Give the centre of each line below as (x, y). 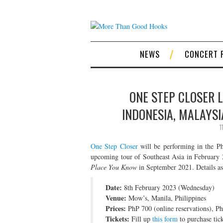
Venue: (116, 198)
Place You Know (114, 167)
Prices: (116, 208)
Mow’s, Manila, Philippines (166, 198)
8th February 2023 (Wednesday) (168, 187)
